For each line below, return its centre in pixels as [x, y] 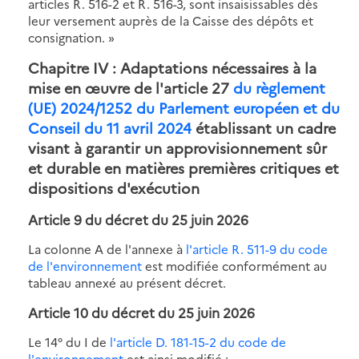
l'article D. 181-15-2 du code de [198, 341]
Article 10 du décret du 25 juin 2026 [141, 312]
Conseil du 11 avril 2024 [110, 127]
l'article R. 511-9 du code [257, 248]
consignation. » [71, 37]
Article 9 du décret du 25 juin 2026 [138, 219]
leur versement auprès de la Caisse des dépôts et [171, 20]
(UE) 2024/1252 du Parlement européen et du [184, 107]
